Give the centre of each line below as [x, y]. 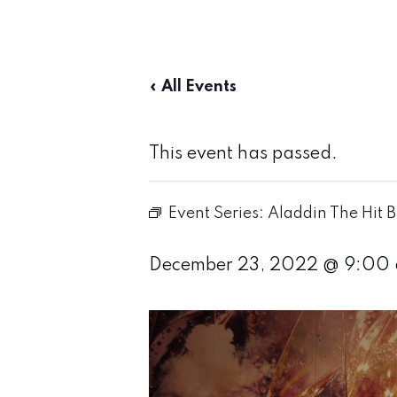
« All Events [193, 87]
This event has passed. [243, 154]
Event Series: [218, 214]
